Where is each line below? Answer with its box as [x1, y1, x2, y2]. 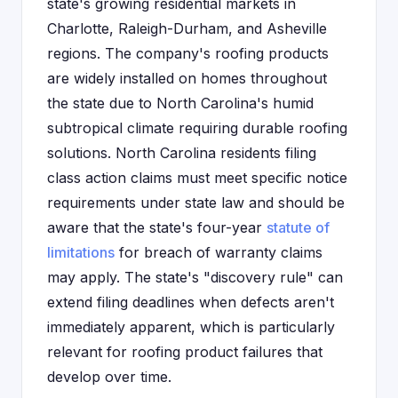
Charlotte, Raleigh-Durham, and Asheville [47, 20, 327, 37]
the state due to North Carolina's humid [47, 94, 314, 112]
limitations [47, 243, 115, 261]
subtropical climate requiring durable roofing [47, 119, 347, 137]
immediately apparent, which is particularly [47, 318, 335, 336]
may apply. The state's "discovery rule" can [47, 268, 343, 286]
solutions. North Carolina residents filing [47, 144, 316, 162]
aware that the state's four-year [47, 219, 267, 236]
